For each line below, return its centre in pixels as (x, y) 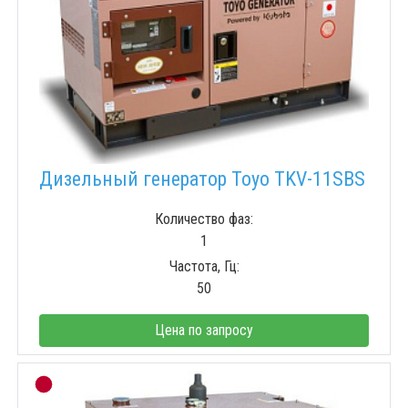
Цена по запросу (204, 331)
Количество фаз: (204, 219)
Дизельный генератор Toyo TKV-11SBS (202, 179)
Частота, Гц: (204, 267)
